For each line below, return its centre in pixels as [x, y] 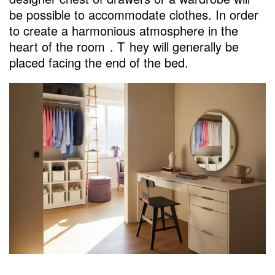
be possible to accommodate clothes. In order [134, 15]
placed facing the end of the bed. [99, 63]
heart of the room [57, 47]
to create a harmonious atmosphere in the [124, 31]
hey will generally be [184, 47]
